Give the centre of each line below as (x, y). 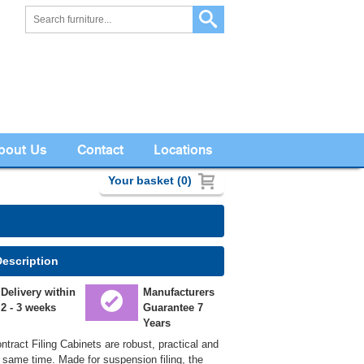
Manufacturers (178, 292)
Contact (100, 149)
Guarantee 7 (173, 308)
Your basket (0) (150, 181)
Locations (183, 149)
